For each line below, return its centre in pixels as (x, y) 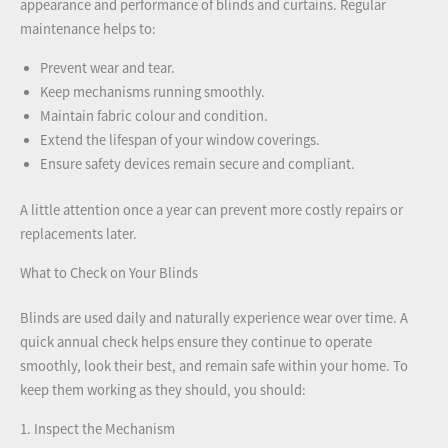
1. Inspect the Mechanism (97, 428)
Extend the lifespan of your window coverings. (180, 140)
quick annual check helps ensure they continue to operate (196, 342)
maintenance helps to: (88, 29)
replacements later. (78, 233)
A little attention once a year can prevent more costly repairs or (211, 209)
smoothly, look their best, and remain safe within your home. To (214, 366)
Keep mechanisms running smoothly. (152, 92)
